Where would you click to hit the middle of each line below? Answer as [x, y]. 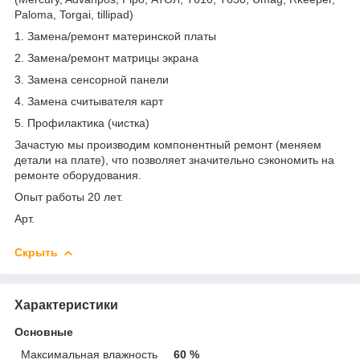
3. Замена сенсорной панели [92, 79]
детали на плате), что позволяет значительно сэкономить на [174, 160]
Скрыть [36, 252]
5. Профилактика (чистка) [82, 123]
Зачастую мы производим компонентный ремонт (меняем [168, 144]
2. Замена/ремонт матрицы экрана [106, 57]
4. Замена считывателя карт [89, 101]
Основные [44, 331]
